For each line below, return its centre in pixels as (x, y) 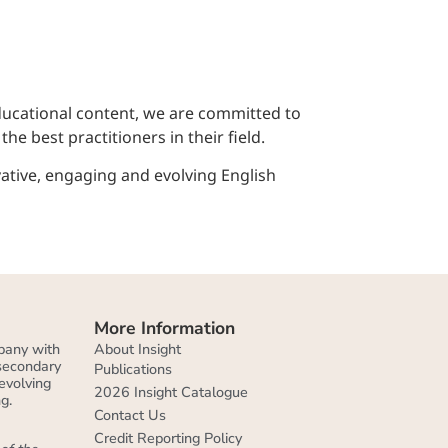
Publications (132, 368)
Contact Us (129, 414)
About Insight (137, 348)
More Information (164, 327)
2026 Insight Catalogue (170, 391)
